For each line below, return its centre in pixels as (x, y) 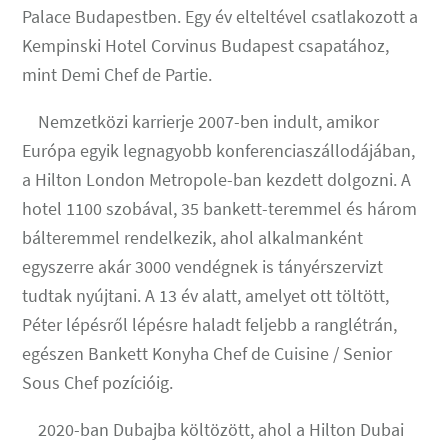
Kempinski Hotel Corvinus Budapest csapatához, (206, 45)
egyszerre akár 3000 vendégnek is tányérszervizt (203, 266)
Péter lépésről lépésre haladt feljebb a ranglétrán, (210, 324)
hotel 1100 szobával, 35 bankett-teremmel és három (220, 208)
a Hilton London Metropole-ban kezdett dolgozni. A (217, 179)
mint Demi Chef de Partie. (117, 74)
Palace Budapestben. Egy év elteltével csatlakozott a (220, 16)
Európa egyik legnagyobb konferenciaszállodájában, (219, 150)
